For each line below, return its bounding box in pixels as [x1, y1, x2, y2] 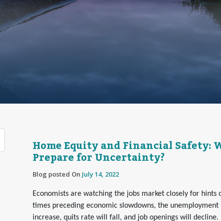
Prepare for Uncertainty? [33, 148, 165, 168]
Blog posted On [33, 170, 82, 179]
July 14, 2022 [82, 170, 119, 179]
